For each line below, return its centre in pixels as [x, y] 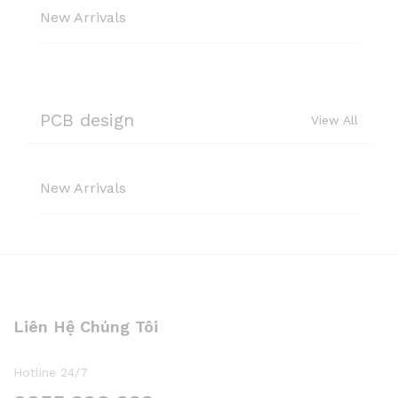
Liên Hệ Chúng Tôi [86, 326]
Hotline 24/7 [51, 372]
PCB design [87, 120]
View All [334, 120]
